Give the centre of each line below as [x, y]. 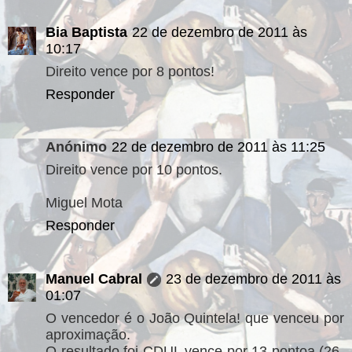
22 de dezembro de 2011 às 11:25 [218, 147]
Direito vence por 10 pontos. [134, 170]
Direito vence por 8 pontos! [130, 71]
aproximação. [88, 334]
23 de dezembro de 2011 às [253, 279]
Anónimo [76, 147]
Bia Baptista [86, 32]
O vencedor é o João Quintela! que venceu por [195, 318]
